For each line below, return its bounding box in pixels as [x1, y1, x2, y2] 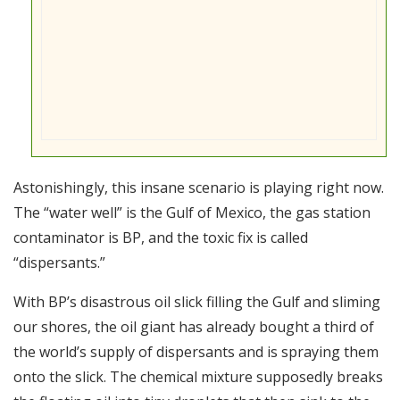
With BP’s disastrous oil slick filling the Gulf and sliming [13, 291, 380, 312]
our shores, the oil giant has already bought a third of [13, 316, 374, 337]
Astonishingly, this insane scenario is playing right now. [13, 177, 384, 197]
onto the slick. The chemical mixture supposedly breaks [13, 366, 383, 387]
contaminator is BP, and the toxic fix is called [13, 227, 308, 247]
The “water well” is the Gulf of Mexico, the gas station [13, 202, 371, 222]
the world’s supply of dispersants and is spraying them [13, 341, 379, 362]
